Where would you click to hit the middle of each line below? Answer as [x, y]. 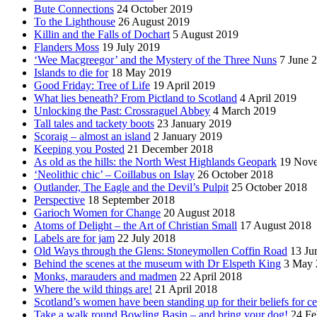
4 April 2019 [268, 98]
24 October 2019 [155, 9]
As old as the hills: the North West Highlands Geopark [155, 162]
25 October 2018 [269, 188]
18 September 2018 [131, 200]
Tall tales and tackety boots [94, 124]
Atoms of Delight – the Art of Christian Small [136, 226]
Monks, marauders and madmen [105, 277]
